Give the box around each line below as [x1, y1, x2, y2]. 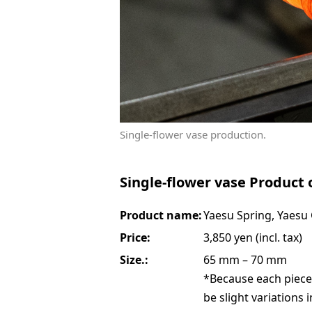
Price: [120, 230, 150, 246]
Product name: [120, 208, 202, 224]
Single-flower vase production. [120, 127, 266, 142]
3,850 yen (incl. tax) [203, 230, 302, 246]
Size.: [120, 252, 148, 268]
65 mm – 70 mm [203, 252, 287, 268]
